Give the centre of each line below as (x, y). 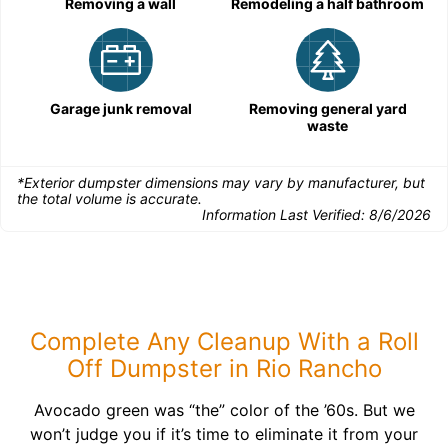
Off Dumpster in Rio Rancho (224, 368)
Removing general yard (327, 108)
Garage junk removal (120, 108)
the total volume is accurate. (109, 198)
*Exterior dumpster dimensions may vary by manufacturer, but (221, 182)
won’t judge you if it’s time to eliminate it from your (224, 434)
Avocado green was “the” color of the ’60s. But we (224, 410)
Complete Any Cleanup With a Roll (224, 341)
